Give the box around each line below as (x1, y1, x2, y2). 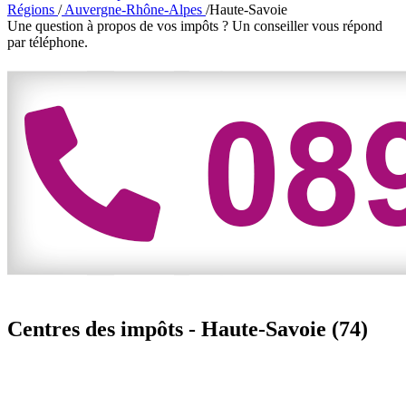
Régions (7, 2, 58, 17)
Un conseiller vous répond (232, 18, 382, 34)
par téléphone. (7, 34, 88, 50)
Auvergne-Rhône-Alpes (62, 2, 206, 17)
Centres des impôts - (7, 316, 201, 341)
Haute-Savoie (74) (201, 316, 368, 341)
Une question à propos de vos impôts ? (7, 18, 228, 34)
